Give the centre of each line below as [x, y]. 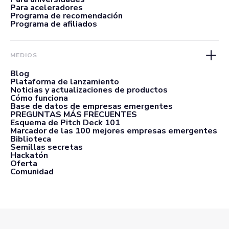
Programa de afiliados [54, 24]
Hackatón [29, 155]
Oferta [24, 163]
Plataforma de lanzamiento [65, 82]
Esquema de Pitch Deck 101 [65, 122]
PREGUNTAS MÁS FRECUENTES [74, 114]
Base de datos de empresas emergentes [91, 106]
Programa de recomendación [66, 16]
